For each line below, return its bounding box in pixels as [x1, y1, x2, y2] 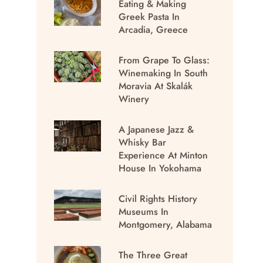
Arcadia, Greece [119, 22, 188, 36]
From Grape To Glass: [119, 53, 210, 67]
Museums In [119, 204, 169, 218]
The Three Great [119, 248, 188, 262]
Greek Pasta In [119, 9, 180, 23]
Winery [119, 92, 150, 106]
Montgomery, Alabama [119, 217, 213, 231]
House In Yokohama [119, 161, 202, 175]
